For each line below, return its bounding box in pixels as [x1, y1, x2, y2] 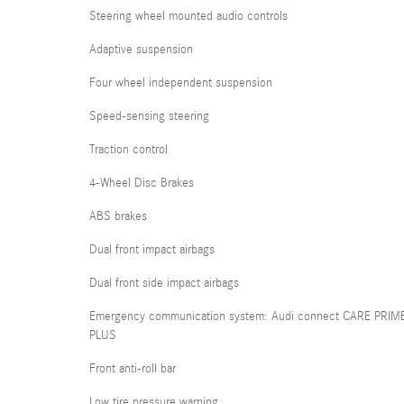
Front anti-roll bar [89, 361, 176, 376]
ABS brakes [89, 208, 147, 224]
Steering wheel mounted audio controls [89, 8, 288, 23]
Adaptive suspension [89, 41, 193, 57]
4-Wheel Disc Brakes [89, 175, 194, 190]
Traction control [89, 142, 168, 157]
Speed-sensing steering [89, 108, 209, 124]
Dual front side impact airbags [89, 275, 239, 290]
